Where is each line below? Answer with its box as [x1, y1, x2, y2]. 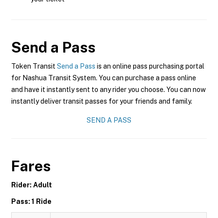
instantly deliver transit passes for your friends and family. [11, 97, 192, 105]
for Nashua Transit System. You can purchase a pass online [11, 74, 196, 82]
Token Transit [11, 62, 57, 70]
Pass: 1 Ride [11, 198, 52, 205]
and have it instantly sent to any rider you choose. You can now [11, 86, 206, 93]
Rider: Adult [11, 181, 52, 189]
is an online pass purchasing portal [95, 62, 204, 70]
